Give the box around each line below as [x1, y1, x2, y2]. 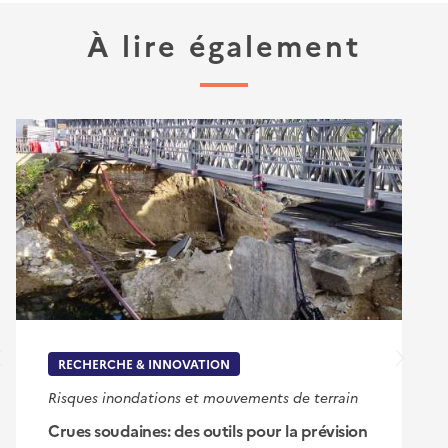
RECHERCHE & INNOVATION [58, 354, 230, 372]
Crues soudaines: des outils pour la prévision [48, 418, 368, 441]
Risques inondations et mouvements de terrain [48, 386, 358, 407]
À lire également [87, 24, 361, 65]
